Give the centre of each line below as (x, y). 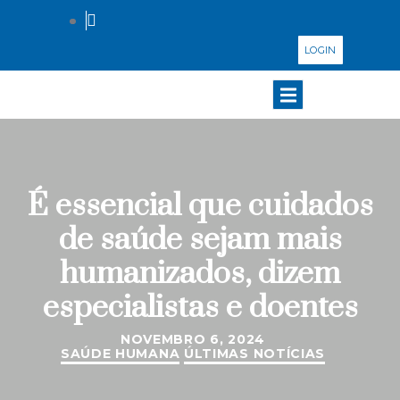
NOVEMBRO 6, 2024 (193, 339)
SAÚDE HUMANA (120, 354)
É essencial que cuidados (200, 206)
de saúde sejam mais (200, 240)
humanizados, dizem (200, 274)
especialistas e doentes (200, 308)
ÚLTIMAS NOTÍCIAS (254, 354)
